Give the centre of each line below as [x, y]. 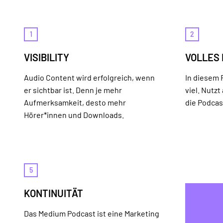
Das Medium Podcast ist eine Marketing [92, 213]
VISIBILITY [47, 57]
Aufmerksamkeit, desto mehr [75, 102]
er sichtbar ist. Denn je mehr [73, 90]
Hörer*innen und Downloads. [74, 115]
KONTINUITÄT [54, 193]
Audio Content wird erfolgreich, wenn [89, 77]
